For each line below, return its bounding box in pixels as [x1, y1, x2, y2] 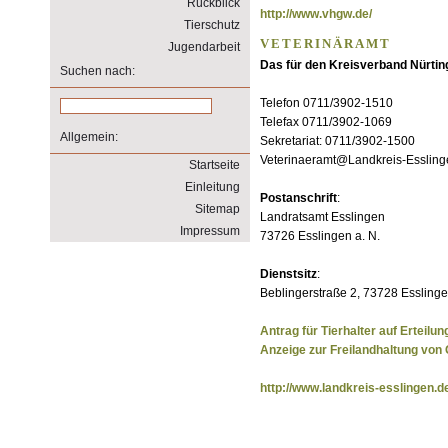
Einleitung [185, 180, 240, 194]
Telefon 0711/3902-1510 [260, 96, 393, 110]
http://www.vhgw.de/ [260, 7, 372, 21]
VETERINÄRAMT [260, 36, 391, 51]
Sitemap [195, 202, 240, 216]
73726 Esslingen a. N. [260, 229, 380, 243]
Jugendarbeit [168, 40, 240, 54]
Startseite [189, 158, 240, 172]
